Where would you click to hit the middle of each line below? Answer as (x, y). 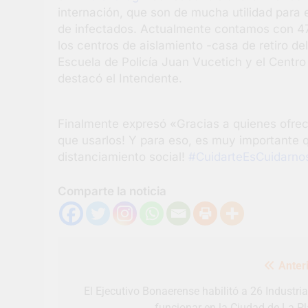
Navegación (90, 262)
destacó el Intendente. (120, 78)
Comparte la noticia (112, 191)
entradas (85, 283)
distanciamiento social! (123, 157)
